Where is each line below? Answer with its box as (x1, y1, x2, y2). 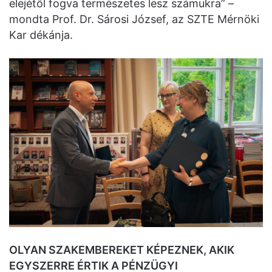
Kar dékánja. (9, 29, 73, 42)
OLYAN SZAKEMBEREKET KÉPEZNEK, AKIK (9, 243, 234, 257)
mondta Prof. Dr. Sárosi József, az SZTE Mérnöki (9, 13, 259, 26)
